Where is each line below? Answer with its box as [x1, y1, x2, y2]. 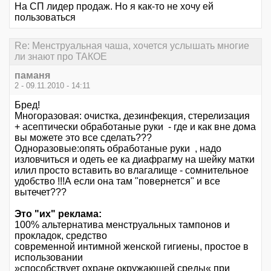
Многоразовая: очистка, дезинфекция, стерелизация [15, 110, 250, 121]
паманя [15, 70, 50, 80]
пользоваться [15, 12, 76, 23]
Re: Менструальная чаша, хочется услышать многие [15, 41, 249, 51]
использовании [15, 252, 83, 263]
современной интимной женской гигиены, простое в [15, 241, 249, 252]
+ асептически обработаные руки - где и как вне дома [15, 121, 256, 132]
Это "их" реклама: [15, 208, 102, 219]
